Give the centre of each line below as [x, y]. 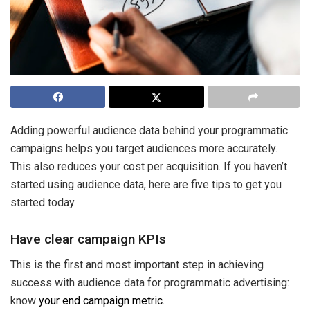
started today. [43, 203]
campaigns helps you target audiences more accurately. [144, 149]
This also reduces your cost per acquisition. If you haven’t [149, 167]
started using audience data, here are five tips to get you [146, 185]
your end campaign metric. [102, 300]
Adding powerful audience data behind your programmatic [149, 131]
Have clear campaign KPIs [88, 239]
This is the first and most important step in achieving [137, 264]
